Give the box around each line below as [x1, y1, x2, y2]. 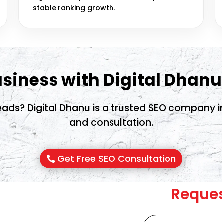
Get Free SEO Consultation [57, 152, 176, 165]
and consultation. [69, 115, 153, 129]
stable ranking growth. [33, 2, 115, 13]
